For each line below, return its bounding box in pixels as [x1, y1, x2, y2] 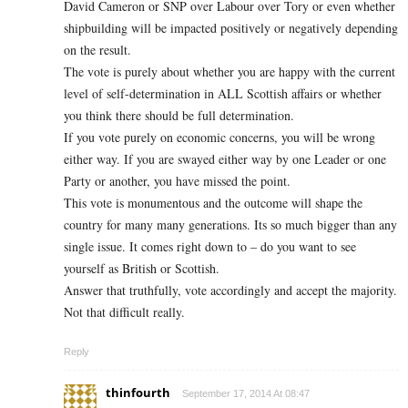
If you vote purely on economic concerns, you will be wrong [64, 128, 375, 147]
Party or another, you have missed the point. [64, 172, 291, 190]
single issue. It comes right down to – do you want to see [64, 238, 356, 256]
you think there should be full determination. [64, 107, 294, 125]
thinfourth [106, 384, 170, 402]
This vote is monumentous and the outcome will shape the [64, 194, 362, 212]
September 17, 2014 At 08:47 [182, 388, 310, 400]
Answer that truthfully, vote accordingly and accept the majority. [64, 281, 397, 300]
